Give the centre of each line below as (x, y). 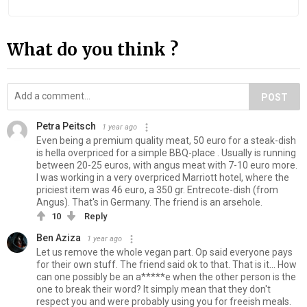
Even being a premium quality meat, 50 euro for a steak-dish (166, 140)
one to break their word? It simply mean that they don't (153, 289)
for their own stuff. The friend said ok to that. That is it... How (167, 264)
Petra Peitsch (66, 126)
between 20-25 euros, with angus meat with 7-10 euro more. (167, 165)
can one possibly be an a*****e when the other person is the (166, 277)
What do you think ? (93, 49)
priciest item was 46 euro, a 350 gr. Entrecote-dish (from (157, 189)
